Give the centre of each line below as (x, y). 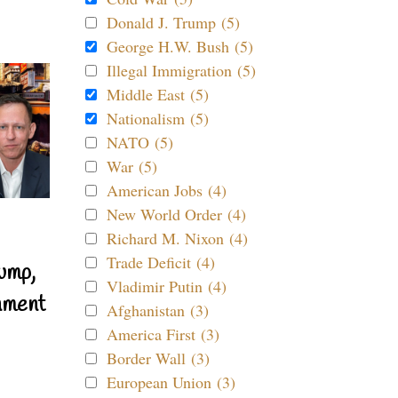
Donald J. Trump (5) (173, 22)
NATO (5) (140, 142)
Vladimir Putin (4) (167, 286)
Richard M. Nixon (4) (177, 238)
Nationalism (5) (158, 118)
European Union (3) (171, 382)
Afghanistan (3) (158, 310)
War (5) (132, 166)
